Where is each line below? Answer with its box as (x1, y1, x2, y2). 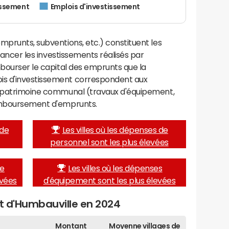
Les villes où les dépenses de (62, 125, 168, 134)
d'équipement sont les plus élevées (43, 176, 176, 185)
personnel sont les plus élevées (50, 138, 169, 146)
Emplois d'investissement (50, 3, 141, 11)
